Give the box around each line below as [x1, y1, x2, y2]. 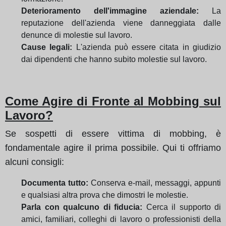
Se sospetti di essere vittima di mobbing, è [5, 128, 221, 139]
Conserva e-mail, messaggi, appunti [88, 178, 221, 187]
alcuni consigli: [5, 156, 64, 167]
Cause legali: [21, 42, 73, 51]
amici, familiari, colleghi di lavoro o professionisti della [21, 214, 221, 223]
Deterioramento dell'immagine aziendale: [21, 6, 199, 15]
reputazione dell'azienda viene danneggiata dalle [21, 18, 221, 27]
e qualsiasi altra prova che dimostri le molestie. [21, 190, 188, 199]
